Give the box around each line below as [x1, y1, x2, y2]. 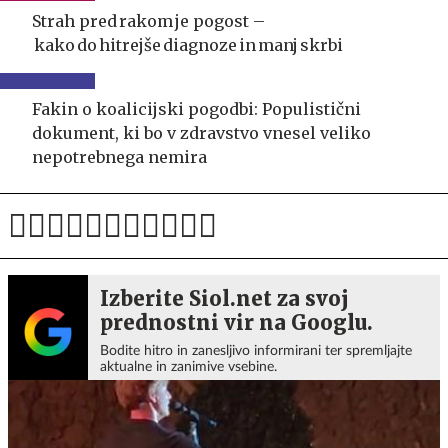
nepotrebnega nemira [32, 147, 207, 167]
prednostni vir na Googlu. [100, 310, 373, 335]
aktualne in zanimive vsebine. [100, 360, 277, 374]
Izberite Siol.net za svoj [100, 286, 349, 311]
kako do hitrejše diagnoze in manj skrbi [32, 35, 343, 55]
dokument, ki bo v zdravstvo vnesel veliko [32, 123, 371, 143]
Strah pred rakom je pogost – [32, 11, 265, 31]
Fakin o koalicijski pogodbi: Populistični [32, 99, 361, 119]
